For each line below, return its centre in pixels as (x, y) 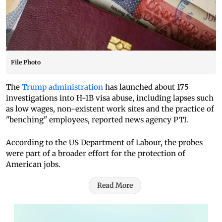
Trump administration (62, 87)
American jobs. (33, 165)
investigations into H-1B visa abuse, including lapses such (110, 98)
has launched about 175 (146, 87)
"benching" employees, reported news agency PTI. (97, 120)
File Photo (26, 62)
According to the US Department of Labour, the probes (104, 143)
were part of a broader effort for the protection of (96, 154)
